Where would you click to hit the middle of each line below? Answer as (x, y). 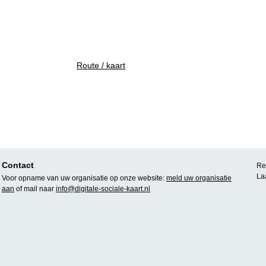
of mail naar (35, 189)
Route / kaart (101, 65)
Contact (18, 165)
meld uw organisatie (199, 178)
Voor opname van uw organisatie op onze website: (84, 178)
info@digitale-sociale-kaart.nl (103, 189)
